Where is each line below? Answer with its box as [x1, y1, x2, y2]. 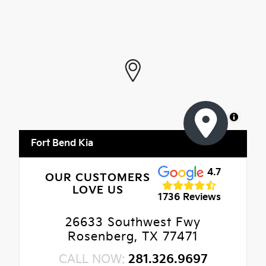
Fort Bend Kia [31, 138, 93, 150]
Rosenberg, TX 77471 [68, 230, 198, 245]
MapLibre [194, 112, 224, 122]
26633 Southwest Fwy [65, 216, 201, 230]
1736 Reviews [157, 191, 221, 203]
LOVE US [72, 183, 123, 197]
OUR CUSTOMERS [45, 171, 151, 184]
